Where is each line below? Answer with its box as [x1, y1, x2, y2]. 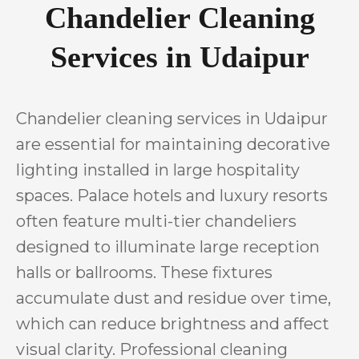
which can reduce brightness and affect [16, 314, 329, 333]
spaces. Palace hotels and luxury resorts [16, 186, 328, 205]
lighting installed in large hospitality [16, 160, 300, 179]
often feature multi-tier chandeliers [16, 212, 296, 231]
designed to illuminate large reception [16, 237, 320, 256]
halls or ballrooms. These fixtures [16, 263, 272, 282]
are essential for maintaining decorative [16, 135, 330, 154]
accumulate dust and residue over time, [16, 288, 331, 308]
